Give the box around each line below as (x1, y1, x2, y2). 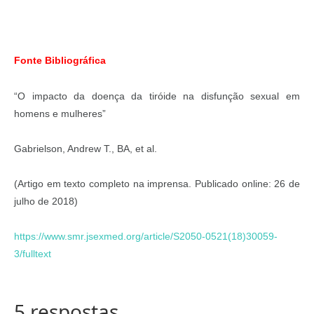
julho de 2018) (14, 196, 78, 207)
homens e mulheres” (14, 107, 106, 119)
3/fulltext (14, 248, 51, 260)
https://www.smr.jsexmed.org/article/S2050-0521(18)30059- (14, 231, 278, 243)
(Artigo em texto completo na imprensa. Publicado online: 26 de (14, 178, 300, 190)
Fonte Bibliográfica (14, 55, 106, 67)
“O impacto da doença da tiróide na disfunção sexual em (14, 90, 300, 102)
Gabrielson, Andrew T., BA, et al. (14, 142, 157, 154)
